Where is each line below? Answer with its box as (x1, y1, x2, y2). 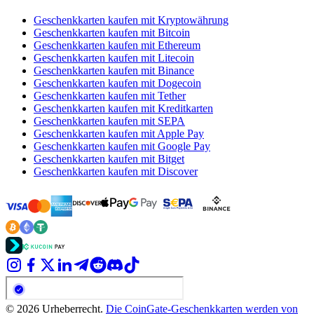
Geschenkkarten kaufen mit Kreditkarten (34, 102, 213, 115)
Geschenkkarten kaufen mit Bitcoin (34, 27, 190, 39)
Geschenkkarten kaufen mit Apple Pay (34, 128, 204, 140)
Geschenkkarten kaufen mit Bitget (34, 153, 184, 165)
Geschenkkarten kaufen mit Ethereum (34, 39, 200, 52)
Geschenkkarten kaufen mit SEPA (34, 115, 185, 128)
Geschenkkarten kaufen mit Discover (34, 165, 198, 178)
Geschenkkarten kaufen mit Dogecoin (34, 77, 201, 90)
